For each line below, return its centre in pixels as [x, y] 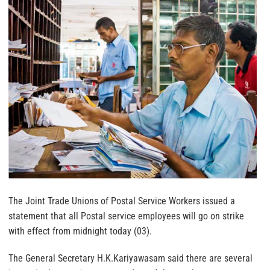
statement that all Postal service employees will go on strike [126, 216]
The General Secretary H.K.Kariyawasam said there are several [130, 258]
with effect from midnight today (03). [80, 231]
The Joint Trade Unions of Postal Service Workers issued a [122, 201]
